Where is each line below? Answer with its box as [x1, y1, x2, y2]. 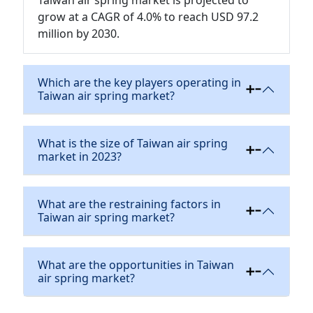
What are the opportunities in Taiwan [37, 256, 234, 272]
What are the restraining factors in [37, 196, 221, 212]
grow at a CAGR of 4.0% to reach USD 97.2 [37, 8, 259, 24]
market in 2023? [37, 148, 122, 164]
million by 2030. [37, 25, 119, 41]
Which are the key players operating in [37, 74, 241, 90]
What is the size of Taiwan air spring [37, 135, 228, 151]
